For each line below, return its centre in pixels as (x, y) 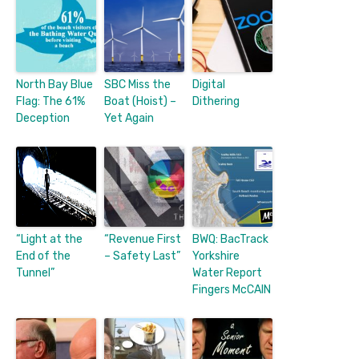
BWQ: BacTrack (230, 240)
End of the (43, 256)
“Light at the (49, 240)
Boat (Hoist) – (140, 102)
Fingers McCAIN (232, 290)
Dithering (216, 102)
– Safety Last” (142, 256)
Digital (209, 85)
